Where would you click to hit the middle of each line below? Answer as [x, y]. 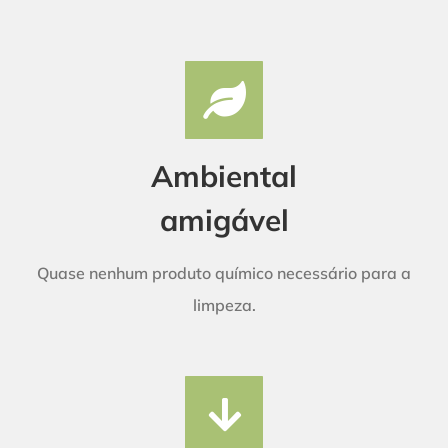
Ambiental [224, 175]
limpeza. [224, 304]
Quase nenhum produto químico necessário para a [224, 272]
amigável [224, 219]
